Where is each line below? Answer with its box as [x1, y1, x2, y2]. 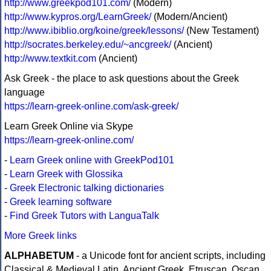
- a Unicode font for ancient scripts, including [74, 250, 266, 261]
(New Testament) [184, 25, 259, 36]
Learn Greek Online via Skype [4, 121, 133, 132]
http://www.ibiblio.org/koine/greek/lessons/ [4, 25, 184, 36]
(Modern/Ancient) [151, 11, 227, 22]
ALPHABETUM [4, 250, 74, 261]
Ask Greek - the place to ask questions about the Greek [4, 73, 239, 84]
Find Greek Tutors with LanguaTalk [10, 211, 159, 221]
